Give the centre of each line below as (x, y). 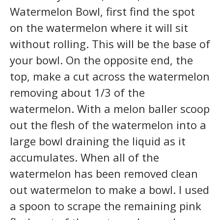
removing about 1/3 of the (77, 92)
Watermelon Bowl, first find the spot (102, 11)
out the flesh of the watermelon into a (108, 124)
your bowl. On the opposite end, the (101, 60)
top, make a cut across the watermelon (110, 76)
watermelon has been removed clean (104, 173)
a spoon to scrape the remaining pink (106, 206)
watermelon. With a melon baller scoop (110, 108)
